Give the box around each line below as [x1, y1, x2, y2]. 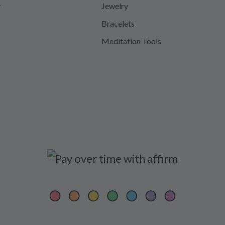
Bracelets [101, 19, 135, 29]
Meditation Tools [101, 36, 161, 46]
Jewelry [101, 1, 128, 11]
